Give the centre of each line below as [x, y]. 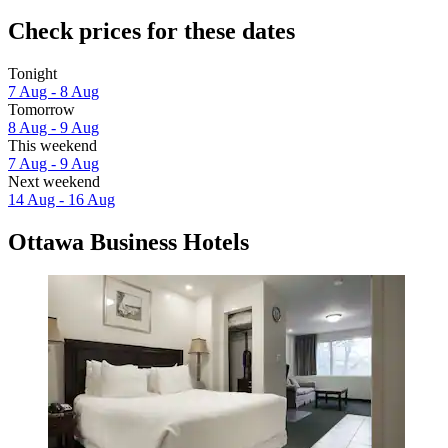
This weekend [52, 145]
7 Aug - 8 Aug [53, 91]
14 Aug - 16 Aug [61, 199]
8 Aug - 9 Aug [53, 127]
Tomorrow [41, 109]
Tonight [32, 73]
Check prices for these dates [151, 30]
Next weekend [54, 181]
